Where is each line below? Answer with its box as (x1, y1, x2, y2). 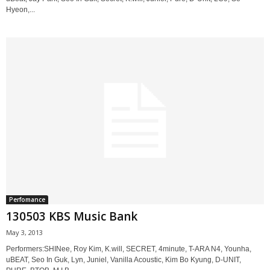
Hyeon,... (6, 5, 35, 14)
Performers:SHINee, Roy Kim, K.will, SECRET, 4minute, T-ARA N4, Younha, (6, 244, 251, 253)
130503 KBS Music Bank (6, 208, 137, 224)
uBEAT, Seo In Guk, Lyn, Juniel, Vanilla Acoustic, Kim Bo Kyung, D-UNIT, (6, 255, 241, 264)
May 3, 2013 (6, 227, 43, 237)
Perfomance (9, 195, 45, 204)
